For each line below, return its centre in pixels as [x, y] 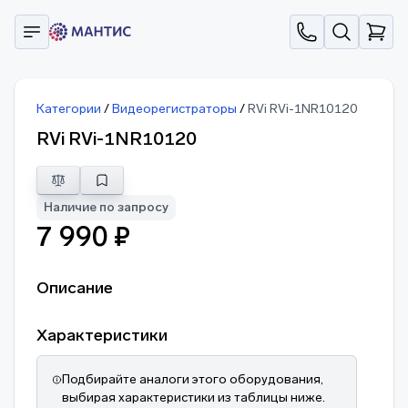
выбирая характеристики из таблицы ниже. [193, 398]
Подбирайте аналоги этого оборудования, [192, 379]
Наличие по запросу [106, 207]
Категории [70, 109]
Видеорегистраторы [176, 109]
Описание [75, 288]
